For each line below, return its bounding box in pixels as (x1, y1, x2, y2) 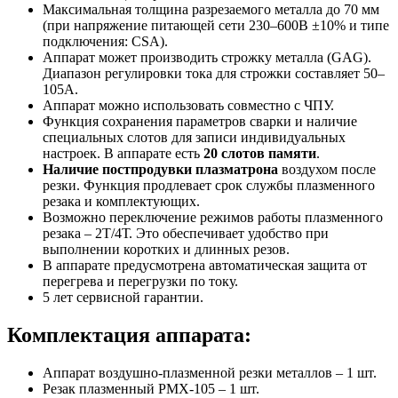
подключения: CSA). (43, 34, 168, 50)
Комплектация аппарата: (7, 323, 251, 347)
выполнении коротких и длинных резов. (43, 242, 290, 258)
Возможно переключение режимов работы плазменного (43, 210, 383, 226)
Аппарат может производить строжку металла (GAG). (43, 50, 371, 66)
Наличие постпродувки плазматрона (43, 162, 278, 178)
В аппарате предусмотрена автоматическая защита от (43, 258, 367, 274)
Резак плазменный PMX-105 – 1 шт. (43, 380, 259, 396)
